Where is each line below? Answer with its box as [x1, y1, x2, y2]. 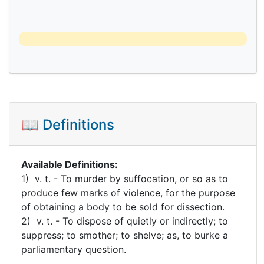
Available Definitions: [21, 158, 118, 170]
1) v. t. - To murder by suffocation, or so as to [21, 172, 228, 184]
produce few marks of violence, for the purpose [21, 186, 235, 199]
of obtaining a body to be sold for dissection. [21, 200, 225, 213]
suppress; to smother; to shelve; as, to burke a [21, 229, 228, 241]
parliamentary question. [21, 243, 126, 255]
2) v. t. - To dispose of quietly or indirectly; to [21, 214, 228, 227]
